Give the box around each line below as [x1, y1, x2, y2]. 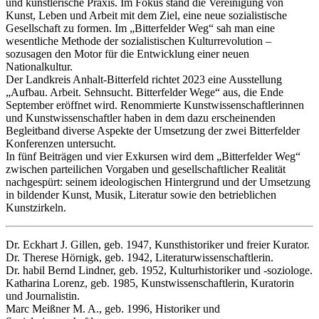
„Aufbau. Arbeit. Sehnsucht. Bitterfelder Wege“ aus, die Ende [6, 85, 283, 98]
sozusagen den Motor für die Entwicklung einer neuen [6, 47, 249, 60]
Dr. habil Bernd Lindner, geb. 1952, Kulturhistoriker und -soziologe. [6, 263, 313, 276]
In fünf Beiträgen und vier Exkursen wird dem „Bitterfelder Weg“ [6, 150, 300, 162]
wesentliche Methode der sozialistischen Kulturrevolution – [6, 34, 271, 47]
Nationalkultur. [6, 60, 73, 73]
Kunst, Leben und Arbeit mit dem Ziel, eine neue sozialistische [6, 9, 287, 21]
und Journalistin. [6, 289, 80, 302]
